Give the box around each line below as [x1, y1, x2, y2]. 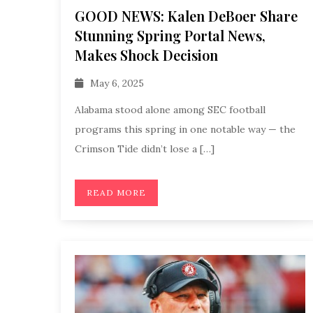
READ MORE [87, 187, 146, 198]
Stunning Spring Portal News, [75, 26, 265, 45]
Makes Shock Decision [75, 45, 218, 64]
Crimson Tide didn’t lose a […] [75, 142, 214, 155]
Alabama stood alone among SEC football [75, 103, 265, 116]
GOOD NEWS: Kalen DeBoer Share [75, 6, 298, 25]
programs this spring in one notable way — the [75, 122, 296, 136]
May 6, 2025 [90, 76, 144, 89]
